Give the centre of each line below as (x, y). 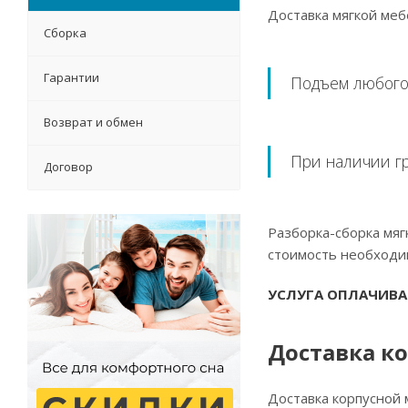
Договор (68, 167)
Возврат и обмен (93, 122)
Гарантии (71, 78)
